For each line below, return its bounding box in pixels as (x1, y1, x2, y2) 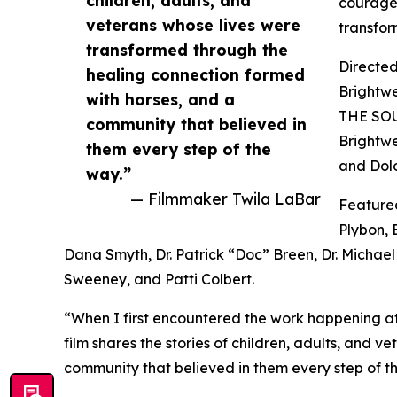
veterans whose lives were (86, 14, 300, 35)
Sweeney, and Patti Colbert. (64, 269, 254, 288)
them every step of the (86, 138, 271, 159)
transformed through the (86, 39, 288, 59)
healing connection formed (86, 64, 305, 84)
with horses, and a (86, 89, 235, 109)
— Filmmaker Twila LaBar (130, 188, 321, 208)
